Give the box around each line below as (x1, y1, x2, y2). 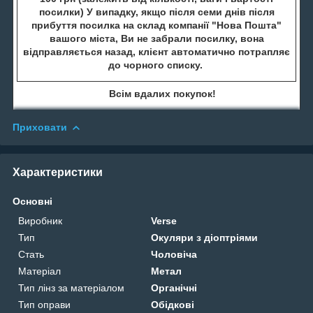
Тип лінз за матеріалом (18, 282, 124, 293)
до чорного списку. (108, 59, 205, 71)
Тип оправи (18, 298, 71, 310)
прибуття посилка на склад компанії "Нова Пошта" (31, 19, 282, 31)
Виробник (18, 214, 62, 226)
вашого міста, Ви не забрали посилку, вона (49, 32, 264, 44)
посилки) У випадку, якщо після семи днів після (38, 6, 275, 17)
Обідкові (151, 298, 195, 310)
